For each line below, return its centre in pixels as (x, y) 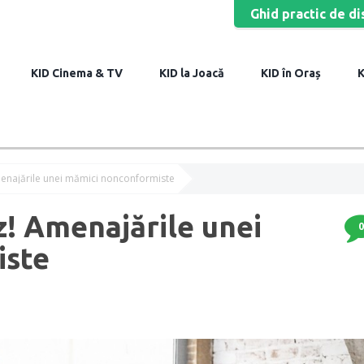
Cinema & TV (86, 73)
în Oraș (300, 73)
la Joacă (201, 73)
